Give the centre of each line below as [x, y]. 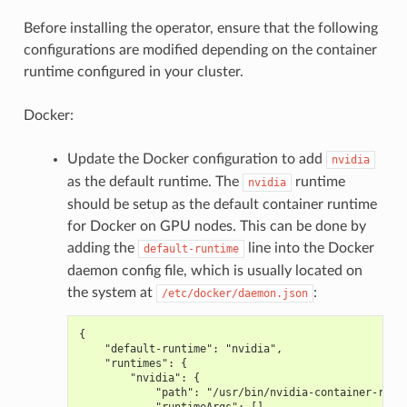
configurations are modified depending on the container [200, 50]
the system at [111, 293]
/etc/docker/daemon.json [234, 294]
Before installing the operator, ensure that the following [200, 29]
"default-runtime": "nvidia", [180, 349]
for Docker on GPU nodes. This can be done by [216, 227]
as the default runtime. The [154, 182]
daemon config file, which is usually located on [214, 271]
